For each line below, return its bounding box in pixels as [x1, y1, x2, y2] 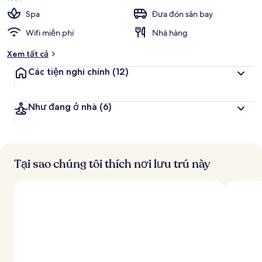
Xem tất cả [7, 49, 49, 59]
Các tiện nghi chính [28, 66, 110, 77]
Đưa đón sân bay [152, 9, 213, 19]
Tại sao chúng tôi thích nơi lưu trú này [14, 156, 211, 172]
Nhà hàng [152, 27, 188, 38]
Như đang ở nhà [28, 101, 97, 112]
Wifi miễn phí [26, 27, 74, 38]
